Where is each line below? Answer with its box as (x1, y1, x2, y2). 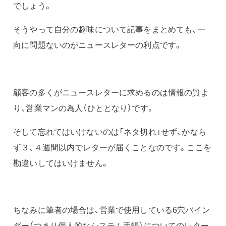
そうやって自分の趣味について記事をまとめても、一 (13, 23, 205, 35)
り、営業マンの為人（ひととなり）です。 (13, 101, 154, 114)
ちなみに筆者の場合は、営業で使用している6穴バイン (13, 204, 210, 216)
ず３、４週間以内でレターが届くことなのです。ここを (13, 141, 211, 153)
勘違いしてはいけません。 (13, 156, 109, 168)
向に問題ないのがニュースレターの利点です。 (13, 38, 183, 50)
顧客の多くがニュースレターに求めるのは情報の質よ (13, 86, 209, 98)
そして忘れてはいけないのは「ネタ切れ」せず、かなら (13, 125, 206, 137)
